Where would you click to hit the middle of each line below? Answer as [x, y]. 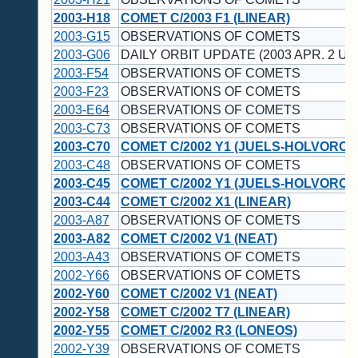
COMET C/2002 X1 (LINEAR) [206, 202]
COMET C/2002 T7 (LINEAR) [205, 312]
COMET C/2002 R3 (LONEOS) [209, 331]
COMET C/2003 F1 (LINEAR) [205, 18]
